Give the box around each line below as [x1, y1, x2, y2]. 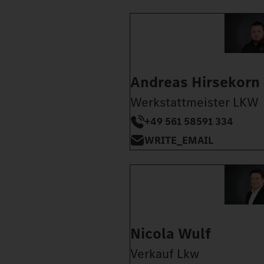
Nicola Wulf [130, 223, 211, 244]
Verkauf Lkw [130, 245, 199, 262]
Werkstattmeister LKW [130, 93, 259, 111]
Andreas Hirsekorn [130, 71, 260, 93]
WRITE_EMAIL [144, 133, 213, 147]
